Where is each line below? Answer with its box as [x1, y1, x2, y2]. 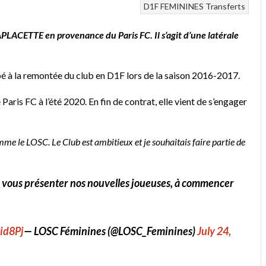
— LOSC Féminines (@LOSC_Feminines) [23, 224, 197, 238]
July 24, [197, 224, 231, 238]
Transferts [205, 1, 245, 12]
